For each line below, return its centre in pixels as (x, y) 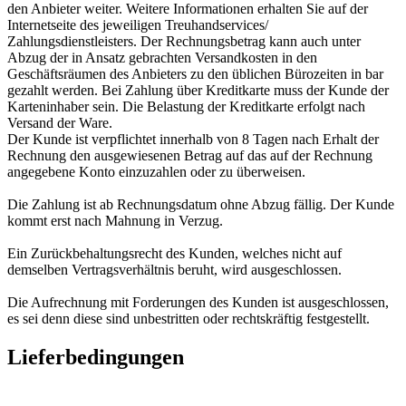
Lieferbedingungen (96, 358)
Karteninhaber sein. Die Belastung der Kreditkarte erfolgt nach (186, 107)
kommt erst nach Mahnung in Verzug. (115, 221)
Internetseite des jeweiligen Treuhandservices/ (138, 25)
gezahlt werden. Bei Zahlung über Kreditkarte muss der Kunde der (198, 91)
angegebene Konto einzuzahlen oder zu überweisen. (156, 172)
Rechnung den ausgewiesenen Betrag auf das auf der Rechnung (190, 156)
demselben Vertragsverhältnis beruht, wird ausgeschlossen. (174, 270)
